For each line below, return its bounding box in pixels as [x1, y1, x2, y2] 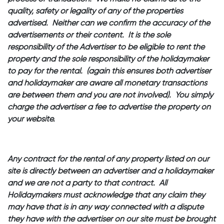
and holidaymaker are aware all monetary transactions [7, 79, 207, 87]
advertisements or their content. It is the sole [7, 31, 170, 39]
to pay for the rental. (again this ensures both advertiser [7, 67, 211, 75]
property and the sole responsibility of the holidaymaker [7, 55, 209, 63]
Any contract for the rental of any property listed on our [7, 155, 209, 163]
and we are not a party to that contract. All [7, 179, 167, 187]
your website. [7, 115, 55, 123]
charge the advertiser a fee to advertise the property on [7, 103, 210, 111]
